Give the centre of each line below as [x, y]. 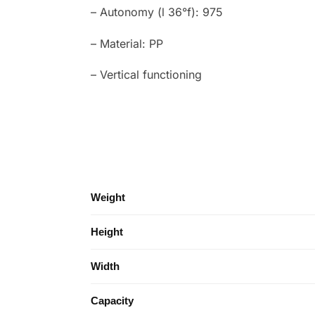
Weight [108, 198]
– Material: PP [127, 43]
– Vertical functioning [146, 75]
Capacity [112, 301]
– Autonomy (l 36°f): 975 [156, 12]
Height [107, 232]
